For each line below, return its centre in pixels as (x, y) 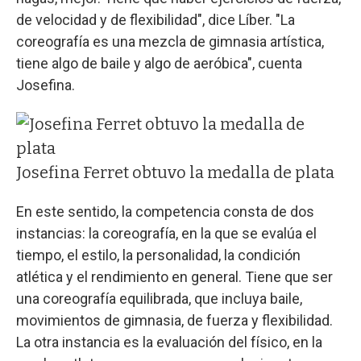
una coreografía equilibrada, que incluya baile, (159, 298)
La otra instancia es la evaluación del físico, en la (169, 342)
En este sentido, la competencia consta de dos (165, 211)
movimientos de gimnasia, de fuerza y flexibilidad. (174, 320)
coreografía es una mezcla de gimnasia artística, (170, 41)
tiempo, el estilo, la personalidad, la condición (158, 255)
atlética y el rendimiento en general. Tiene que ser (174, 276)
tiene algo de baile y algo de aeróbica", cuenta (159, 63)
